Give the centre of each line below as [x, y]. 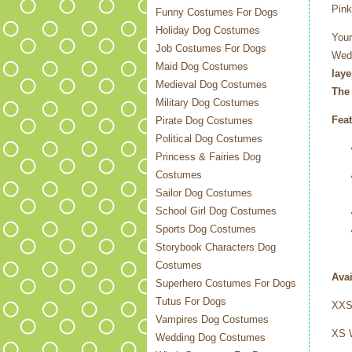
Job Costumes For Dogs [211, 48]
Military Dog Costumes [207, 103]
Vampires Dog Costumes [212, 319]
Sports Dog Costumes [206, 229]
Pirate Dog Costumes [204, 121]
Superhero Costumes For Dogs [226, 283]
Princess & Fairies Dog [208, 157]
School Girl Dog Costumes [216, 211]
